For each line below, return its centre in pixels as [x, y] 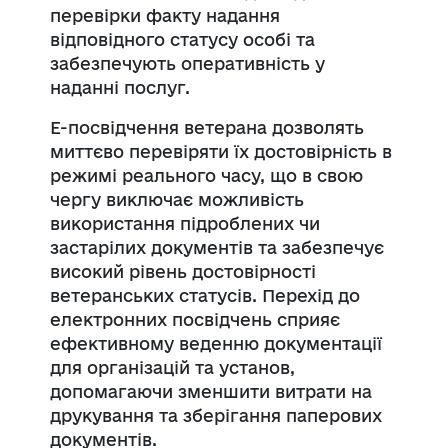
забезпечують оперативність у [187, 63]
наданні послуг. [120, 87]
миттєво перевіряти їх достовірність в [221, 151]
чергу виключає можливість [177, 199]
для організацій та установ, [172, 367]
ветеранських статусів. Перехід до [205, 295]
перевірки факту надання [165, 15]
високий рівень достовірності [183, 271]
